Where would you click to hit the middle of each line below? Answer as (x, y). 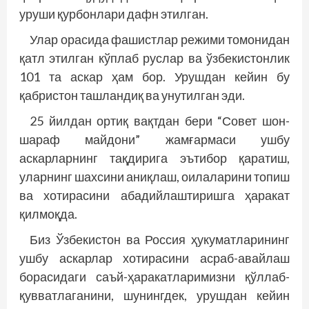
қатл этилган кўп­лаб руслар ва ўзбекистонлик (154, 58)
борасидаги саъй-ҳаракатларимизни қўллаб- (154, 276)
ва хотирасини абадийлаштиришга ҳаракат (154, 195)
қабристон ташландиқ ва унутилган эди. (132, 95)
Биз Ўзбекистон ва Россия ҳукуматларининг (160, 239)
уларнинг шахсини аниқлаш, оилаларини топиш (154, 176)
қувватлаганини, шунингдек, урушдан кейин (154, 295)
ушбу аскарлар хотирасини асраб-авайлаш (154, 258)
